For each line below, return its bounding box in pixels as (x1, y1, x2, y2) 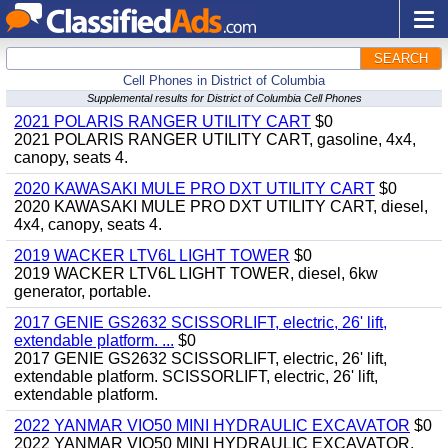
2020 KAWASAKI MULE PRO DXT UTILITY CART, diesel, (14, 198, 428, 215)
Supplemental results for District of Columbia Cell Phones (86, 92, 362, 104)
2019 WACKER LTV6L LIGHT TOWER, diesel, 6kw (14, 265, 378, 282)
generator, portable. (14, 283, 151, 300)
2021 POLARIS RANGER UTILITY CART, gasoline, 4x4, (14, 131, 416, 148)
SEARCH (374, 51, 428, 66)
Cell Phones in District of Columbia (123, 73, 325, 88)
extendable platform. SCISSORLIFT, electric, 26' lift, (14, 368, 378, 385)
